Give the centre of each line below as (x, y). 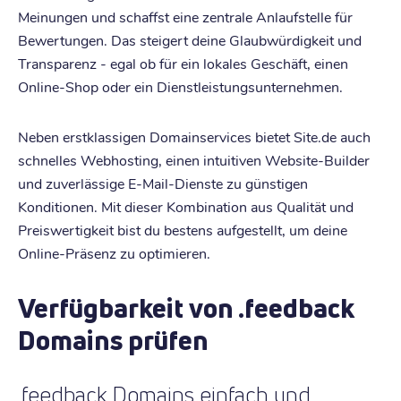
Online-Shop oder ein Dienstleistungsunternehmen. (180, 86)
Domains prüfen (113, 340)
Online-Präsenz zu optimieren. (114, 252)
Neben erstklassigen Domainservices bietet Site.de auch (194, 136)
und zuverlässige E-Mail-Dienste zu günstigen (163, 183)
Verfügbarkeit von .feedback (186, 307)
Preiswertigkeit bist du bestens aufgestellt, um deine (183, 229)
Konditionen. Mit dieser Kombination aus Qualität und (186, 206)
